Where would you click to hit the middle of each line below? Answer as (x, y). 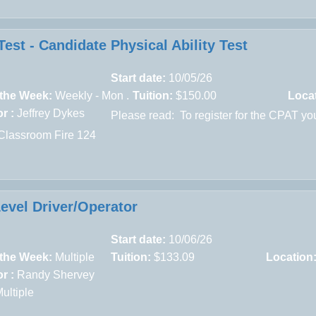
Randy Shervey (56, 274)
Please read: (144, 115)
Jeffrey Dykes (51, 113)
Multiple (75, 257)
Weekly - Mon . (91, 95)
